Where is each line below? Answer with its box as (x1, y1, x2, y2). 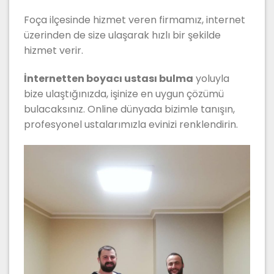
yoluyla (193, 71, 229, 86)
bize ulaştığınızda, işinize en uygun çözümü (24, 86, 224, 101)
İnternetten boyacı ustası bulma (24, 71, 193, 86)
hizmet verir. (24, 43, 83, 58)
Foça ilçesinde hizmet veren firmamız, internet (24, 13, 245, 28)
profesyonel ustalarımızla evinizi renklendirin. (24, 117, 238, 131)
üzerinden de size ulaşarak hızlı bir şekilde (24, 28, 221, 43)
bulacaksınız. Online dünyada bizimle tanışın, (24, 102, 235, 116)
